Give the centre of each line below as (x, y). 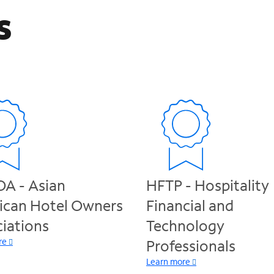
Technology (185, 225)
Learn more (168, 261)
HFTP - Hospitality (208, 185)
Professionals (191, 246)
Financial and (190, 205)
